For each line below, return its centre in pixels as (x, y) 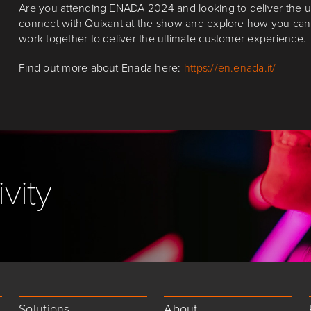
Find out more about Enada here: (101, 68)
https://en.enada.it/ (230, 68)
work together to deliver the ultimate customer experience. (163, 39)
